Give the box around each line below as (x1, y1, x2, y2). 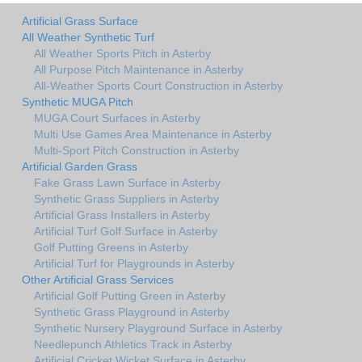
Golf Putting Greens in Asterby (34, 240, 188, 254)
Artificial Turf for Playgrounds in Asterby (34, 256, 234, 270)
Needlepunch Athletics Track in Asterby (34, 337, 232, 351)
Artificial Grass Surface (22, 14, 138, 27)
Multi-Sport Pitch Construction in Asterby (34, 143, 239, 157)
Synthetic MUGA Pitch (22, 95, 133, 108)
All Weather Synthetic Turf (22, 30, 154, 44)
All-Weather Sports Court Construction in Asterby (34, 78, 283, 92)
